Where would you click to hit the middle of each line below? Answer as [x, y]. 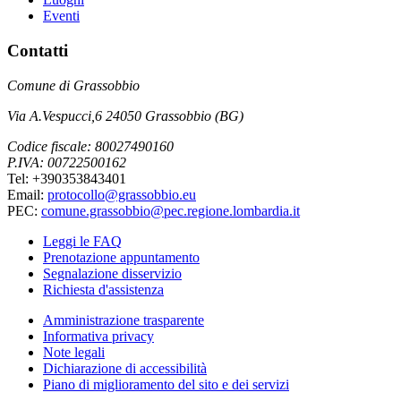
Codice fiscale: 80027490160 [90, 146]
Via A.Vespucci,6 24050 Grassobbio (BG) [125, 115]
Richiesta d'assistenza [103, 289]
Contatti [38, 50]
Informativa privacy [98, 336]
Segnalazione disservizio [112, 273]
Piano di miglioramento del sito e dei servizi [166, 384]
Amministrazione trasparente [124, 320]
